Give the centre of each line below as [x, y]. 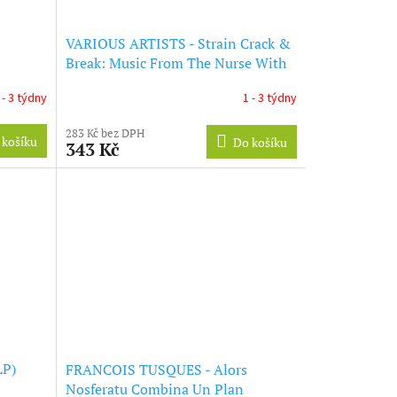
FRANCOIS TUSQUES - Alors [156, 370]
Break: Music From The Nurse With [175, 62]
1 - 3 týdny [269, 99]
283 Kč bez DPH [105, 132]
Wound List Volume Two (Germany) [178, 82]
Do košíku [260, 142]
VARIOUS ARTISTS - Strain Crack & [178, 43]
